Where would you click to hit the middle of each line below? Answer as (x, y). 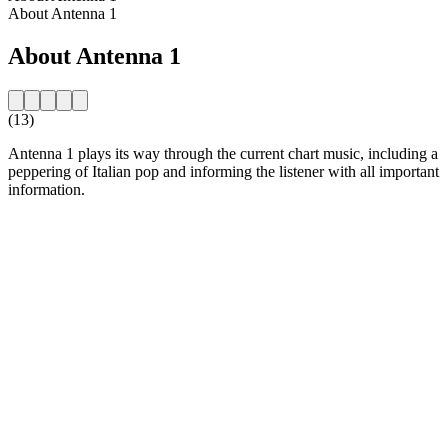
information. (46, 189)
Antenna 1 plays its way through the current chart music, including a (223, 153)
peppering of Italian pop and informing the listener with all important (223, 171)
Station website (56, 241)
